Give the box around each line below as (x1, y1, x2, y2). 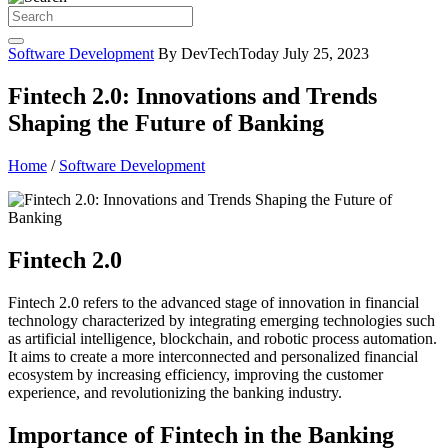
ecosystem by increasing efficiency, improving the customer (8, 365, 383, 383)
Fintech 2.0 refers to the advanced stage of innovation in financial (8, 293, 419, 311)
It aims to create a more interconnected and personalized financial (8, 347, 418, 365)
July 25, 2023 (283, 45, 369, 62)
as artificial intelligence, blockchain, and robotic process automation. (8, 329, 437, 347)
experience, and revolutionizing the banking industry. (8, 383, 342, 401)
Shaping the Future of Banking (8, 109, 324, 136)
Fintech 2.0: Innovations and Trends (8, 82, 377, 109)
